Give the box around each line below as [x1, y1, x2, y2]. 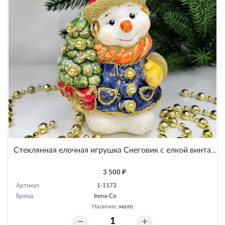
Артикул [16, 182, 39, 188]
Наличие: [92, 203, 119, 209]
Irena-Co [94, 193, 117, 199]
